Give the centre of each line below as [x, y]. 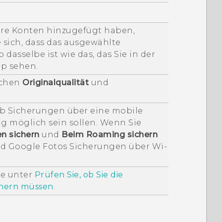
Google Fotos [38, 146]
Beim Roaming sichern [110, 134]
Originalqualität [56, 82]
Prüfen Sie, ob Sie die [79, 174]
